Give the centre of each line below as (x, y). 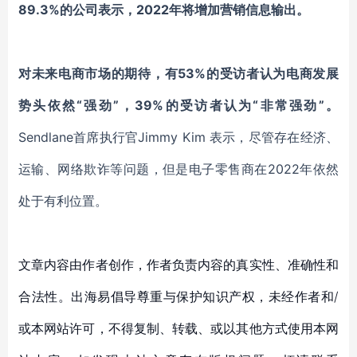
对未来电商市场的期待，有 (98, 73)
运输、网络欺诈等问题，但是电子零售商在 (143, 169)
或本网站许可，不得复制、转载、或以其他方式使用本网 (178, 328)
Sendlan (42, 137)
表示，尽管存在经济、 (274, 137)
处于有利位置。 (63, 201)
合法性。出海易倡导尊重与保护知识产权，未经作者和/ (178, 296)
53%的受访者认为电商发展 (259, 73)
